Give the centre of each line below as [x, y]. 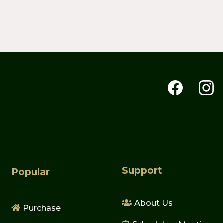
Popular [30, 172]
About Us [154, 203]
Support [142, 170]
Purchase [42, 208]
